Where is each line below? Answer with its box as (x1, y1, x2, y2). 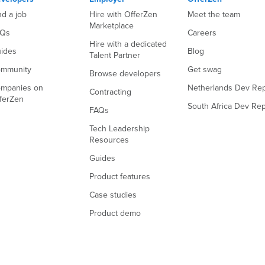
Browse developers (89, 67, 161, 80)
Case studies (89, 189, 137, 201)
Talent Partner (89, 49, 140, 62)
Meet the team (188, 8, 241, 21)
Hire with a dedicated (89, 38, 167, 50)
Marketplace (89, 20, 134, 32)
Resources (89, 134, 129, 146)
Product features (89, 170, 150, 183)
